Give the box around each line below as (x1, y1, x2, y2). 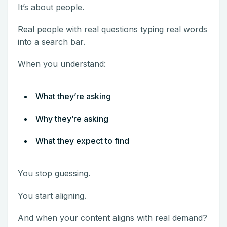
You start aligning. (18, 190, 86, 201)
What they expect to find (35, 135, 129, 146)
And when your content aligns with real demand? (18, 212, 207, 223)
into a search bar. (18, 36, 85, 47)
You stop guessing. (18, 168, 90, 178)
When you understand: (18, 58, 106, 69)
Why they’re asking (35, 113, 108, 124)
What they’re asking (35, 91, 111, 101)
